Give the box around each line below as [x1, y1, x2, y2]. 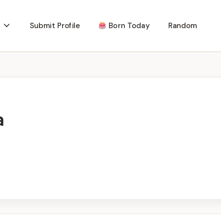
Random [168, 21, 197, 31]
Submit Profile [29, 21, 80, 31]
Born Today [107, 21, 150, 31]
